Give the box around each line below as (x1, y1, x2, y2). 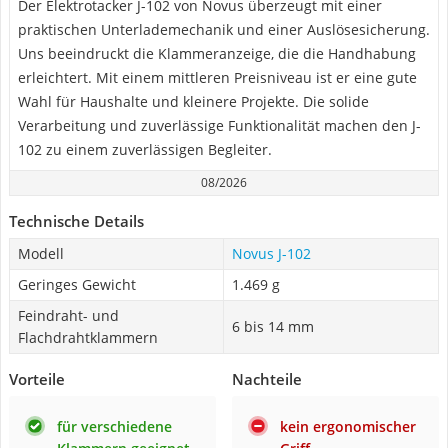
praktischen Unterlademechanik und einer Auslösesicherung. (18, 20, 430, 39)
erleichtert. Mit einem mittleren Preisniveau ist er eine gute (18, 68, 417, 87)
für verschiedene (57, 417, 172, 436)
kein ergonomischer (280, 417, 416, 436)
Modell (18, 244, 64, 263)
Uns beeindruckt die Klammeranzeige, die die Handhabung (18, 44, 416, 63)
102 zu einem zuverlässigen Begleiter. (18, 140, 272, 159)
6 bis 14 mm (232, 317, 314, 336)
